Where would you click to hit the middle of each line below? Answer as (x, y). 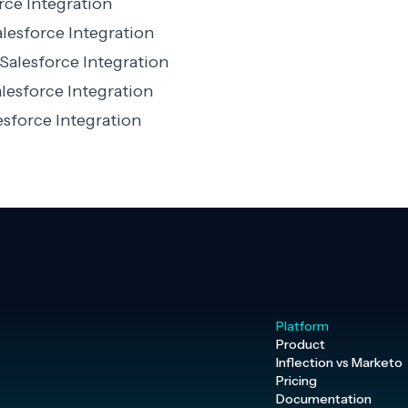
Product (301, 344)
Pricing (296, 381)
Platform (302, 326)
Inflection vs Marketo (339, 362)
